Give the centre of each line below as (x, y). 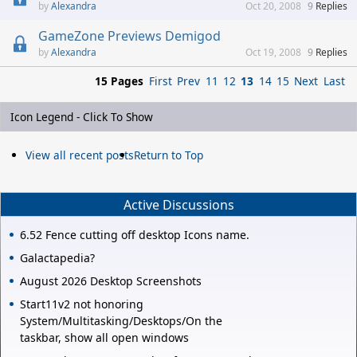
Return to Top (169, 155)
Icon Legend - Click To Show (82, 117)
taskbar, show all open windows (104, 338)
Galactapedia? (57, 258)
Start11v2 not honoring (82, 304)
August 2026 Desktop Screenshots (111, 281)
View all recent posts (80, 155)
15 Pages (119, 81)
